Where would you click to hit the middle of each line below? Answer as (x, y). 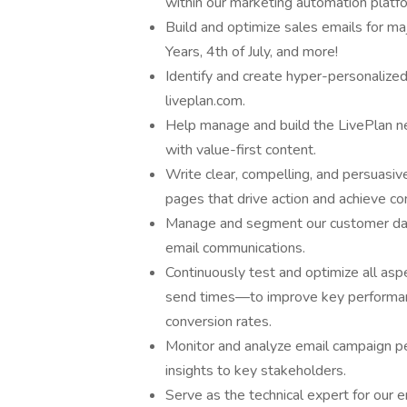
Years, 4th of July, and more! (252, 52)
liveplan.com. (205, 101)
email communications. (235, 248)
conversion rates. (218, 322)
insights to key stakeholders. (256, 371)
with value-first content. (241, 150)
